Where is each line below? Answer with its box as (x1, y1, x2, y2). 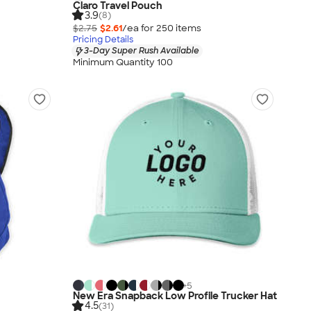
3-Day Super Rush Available (84, 45, 199, 57)
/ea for (122, 22, 156, 35)
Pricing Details (73, 34, 133, 46)
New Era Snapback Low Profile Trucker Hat (73, 289, 277, 303)
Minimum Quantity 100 (73, 56, 173, 68)
